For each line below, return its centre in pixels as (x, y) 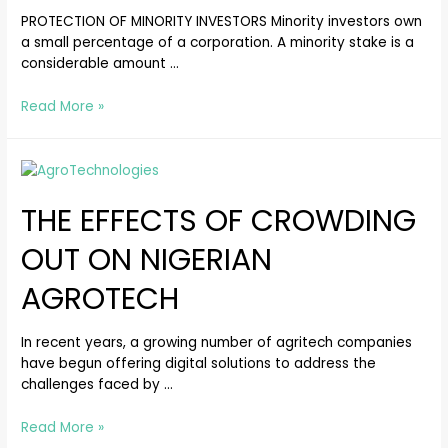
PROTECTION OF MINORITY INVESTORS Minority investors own (222, 22)
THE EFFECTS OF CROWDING (219, 220)
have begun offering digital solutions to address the (199, 364)
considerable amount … (100, 64)
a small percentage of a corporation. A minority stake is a (218, 43)
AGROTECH (100, 298)
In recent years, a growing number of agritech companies (217, 343)
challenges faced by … (97, 385)
